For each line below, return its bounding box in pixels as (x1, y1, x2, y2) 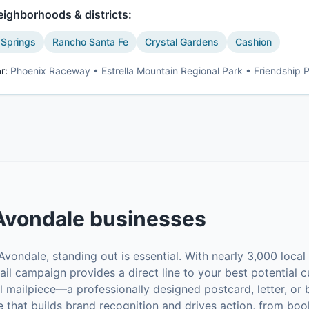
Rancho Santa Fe (52, 36, 128, 48)
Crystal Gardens (145, 36, 219, 48)
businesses (85, 206, 206, 231)
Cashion (235, 36, 272, 48)
